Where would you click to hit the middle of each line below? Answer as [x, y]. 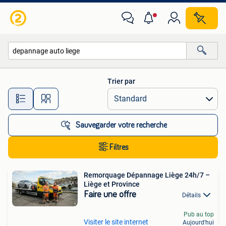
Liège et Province [112, 184]
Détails [191, 195]
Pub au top [199, 215]
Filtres [119, 147]
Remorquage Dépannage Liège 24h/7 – [147, 175]
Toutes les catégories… [54, 72]
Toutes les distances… [115, 94]
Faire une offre [110, 195]
